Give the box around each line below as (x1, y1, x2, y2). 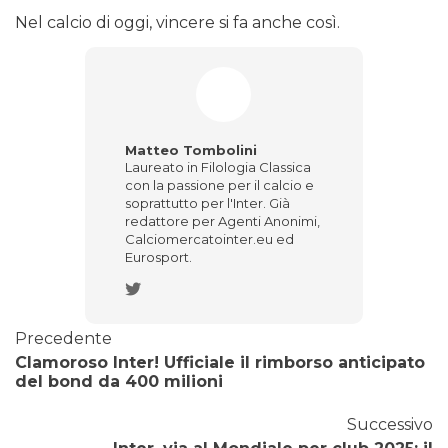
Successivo (347, 415, 433, 435)
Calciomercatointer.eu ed (124, 231, 294, 248)
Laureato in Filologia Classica (124, 159, 311, 176)
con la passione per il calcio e (124, 177, 314, 194)
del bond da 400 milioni (15, 372, 223, 392)
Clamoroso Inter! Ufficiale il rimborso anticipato (15, 353, 425, 373)
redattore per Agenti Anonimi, (124, 213, 320, 230)
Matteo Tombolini (124, 142, 257, 159)
